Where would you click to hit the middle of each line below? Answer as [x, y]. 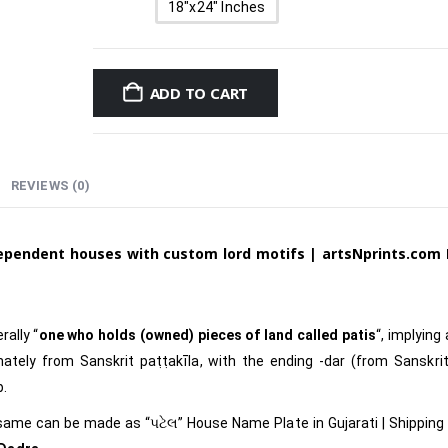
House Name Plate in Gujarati [284, 423]
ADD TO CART [199, 93]
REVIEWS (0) [50, 186]
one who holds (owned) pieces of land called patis [207, 335]
